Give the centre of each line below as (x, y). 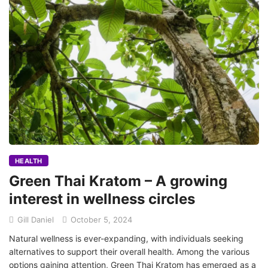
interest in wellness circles (102, 199)
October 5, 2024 (100, 220)
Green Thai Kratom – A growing (118, 181)
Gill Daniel (36, 220)
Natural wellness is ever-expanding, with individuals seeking (126, 239)
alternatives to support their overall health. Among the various (129, 252)
